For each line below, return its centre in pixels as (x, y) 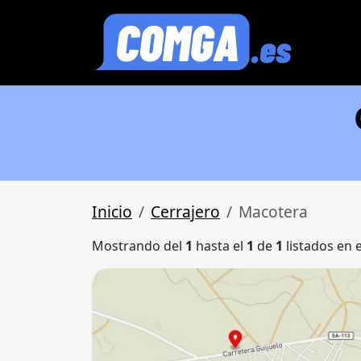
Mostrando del (139, 246)
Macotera (273, 212)
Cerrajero (185, 212)
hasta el (220, 246)
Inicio (112, 212)
